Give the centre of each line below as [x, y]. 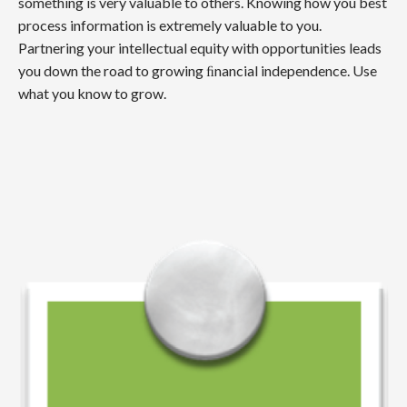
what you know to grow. [92, 93]
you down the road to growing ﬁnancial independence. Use [198, 70]
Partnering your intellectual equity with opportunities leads [200, 47]
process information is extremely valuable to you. [170, 25]
